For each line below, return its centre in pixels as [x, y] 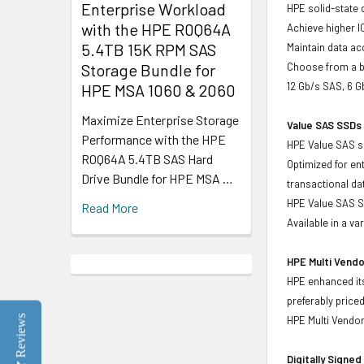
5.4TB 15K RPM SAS [149, 49]
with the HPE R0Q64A [156, 29]
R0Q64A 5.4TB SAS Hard [147, 158]
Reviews [21, 335]
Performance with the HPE [154, 139]
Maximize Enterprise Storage [160, 119]
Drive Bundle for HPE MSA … [157, 178]
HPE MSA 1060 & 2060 [158, 90]
